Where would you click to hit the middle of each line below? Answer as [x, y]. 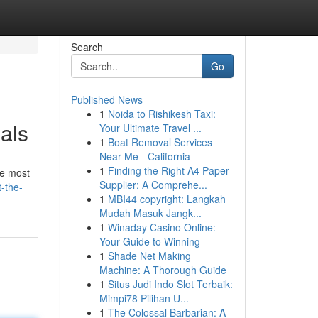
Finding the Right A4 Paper [168, 170]
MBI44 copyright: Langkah [166, 199]
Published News [106, 99]
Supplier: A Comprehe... [153, 185]
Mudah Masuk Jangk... [150, 213]
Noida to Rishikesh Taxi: [161, 114]
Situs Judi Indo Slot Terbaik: [170, 284]
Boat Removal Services [160, 142]
